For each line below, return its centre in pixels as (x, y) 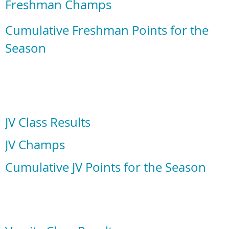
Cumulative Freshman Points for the (107, 30)
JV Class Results (48, 122)
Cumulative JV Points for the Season (106, 167)
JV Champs (35, 145)
